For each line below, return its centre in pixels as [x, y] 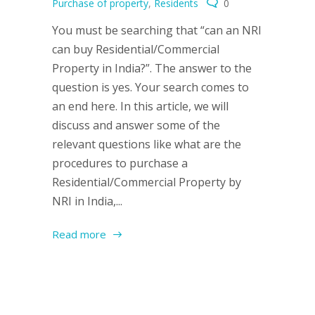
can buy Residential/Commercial [136, 49]
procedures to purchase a [120, 163]
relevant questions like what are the [147, 144]
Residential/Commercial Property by [147, 182]
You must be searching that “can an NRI [157, 30]
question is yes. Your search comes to [150, 87]
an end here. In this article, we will [140, 106]
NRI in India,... [87, 201]
